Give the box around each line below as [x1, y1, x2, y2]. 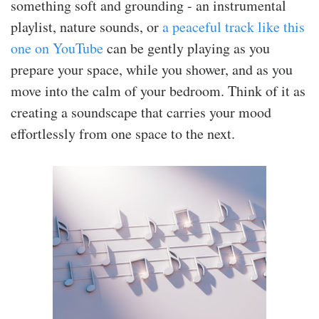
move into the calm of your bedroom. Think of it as [11, 80, 305, 100]
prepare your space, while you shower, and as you [11, 59, 293, 79]
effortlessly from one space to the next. [11, 123, 235, 143]
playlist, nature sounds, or [11, 16, 162, 36]
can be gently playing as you [103, 38, 270, 58]
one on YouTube [11, 38, 103, 58]
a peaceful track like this [162, 16, 305, 36]
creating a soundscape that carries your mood [11, 102, 271, 122]
